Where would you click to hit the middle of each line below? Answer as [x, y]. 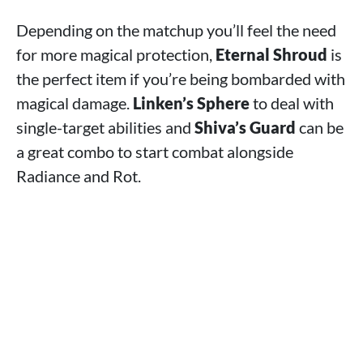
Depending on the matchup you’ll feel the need [176, 30]
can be [320, 127]
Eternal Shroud [271, 54]
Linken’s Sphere [191, 102]
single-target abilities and [105, 127]
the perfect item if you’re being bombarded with [181, 78]
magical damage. [75, 102]
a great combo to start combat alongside [155, 151]
